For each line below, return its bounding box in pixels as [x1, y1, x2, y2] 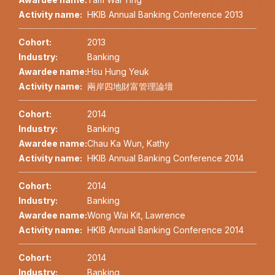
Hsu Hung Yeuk [87, 66, 149, 77]
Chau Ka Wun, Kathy [87, 138, 169, 149]
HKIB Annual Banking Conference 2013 [87, 9, 243, 20]
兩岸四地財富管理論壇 [87, 81, 173, 92]
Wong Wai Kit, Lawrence [87, 210, 185, 221]
